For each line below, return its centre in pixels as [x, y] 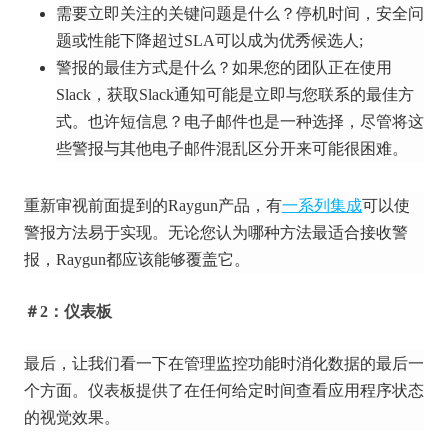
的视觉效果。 [72, 417]
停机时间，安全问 [360, 13]
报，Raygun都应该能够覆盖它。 [137, 259]
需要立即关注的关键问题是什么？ [176, 13]
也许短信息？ [136, 121]
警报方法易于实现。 [96, 232]
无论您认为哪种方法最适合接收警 [288, 232]
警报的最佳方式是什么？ [144, 67]
